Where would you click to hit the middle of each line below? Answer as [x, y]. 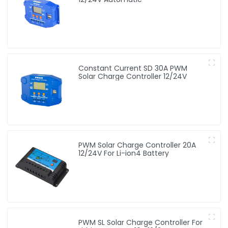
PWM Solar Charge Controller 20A [137, 145]
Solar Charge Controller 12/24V [133, 76]
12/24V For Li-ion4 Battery [124, 153]
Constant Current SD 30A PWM [133, 68]
